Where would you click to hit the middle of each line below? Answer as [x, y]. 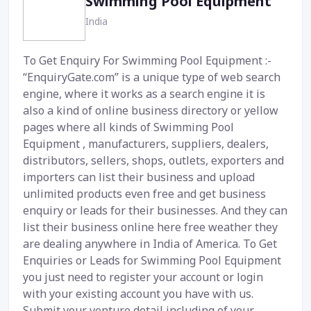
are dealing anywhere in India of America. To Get [150, 244]
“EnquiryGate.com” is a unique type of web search [152, 77]
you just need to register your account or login [143, 277]
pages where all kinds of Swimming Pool [128, 127]
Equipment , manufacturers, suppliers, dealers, [146, 144]
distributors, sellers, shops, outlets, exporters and [153, 161]
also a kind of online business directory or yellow [151, 111]
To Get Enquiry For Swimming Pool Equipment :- [147, 61]
